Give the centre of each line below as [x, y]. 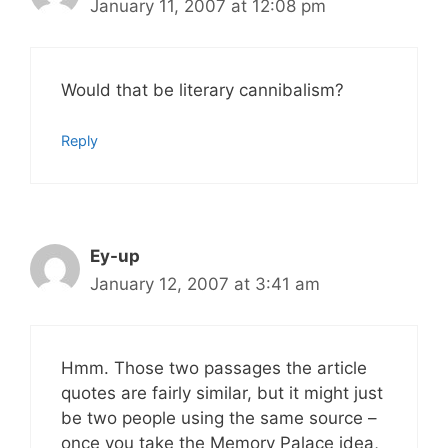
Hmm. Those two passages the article [214, 367]
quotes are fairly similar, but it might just [222, 392]
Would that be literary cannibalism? [202, 89]
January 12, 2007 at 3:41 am [205, 284]
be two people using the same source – [219, 417]
